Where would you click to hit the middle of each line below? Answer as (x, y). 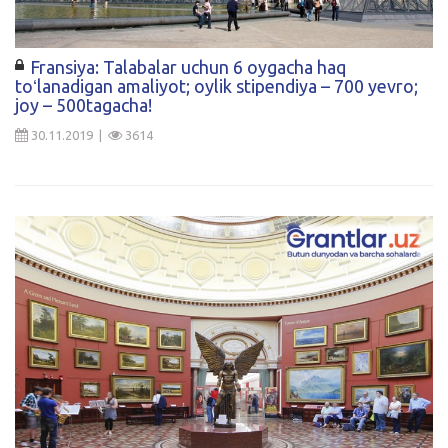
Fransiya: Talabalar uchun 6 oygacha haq (188, 66)
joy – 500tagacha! (83, 104)
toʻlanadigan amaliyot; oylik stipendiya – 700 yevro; (216, 85)
